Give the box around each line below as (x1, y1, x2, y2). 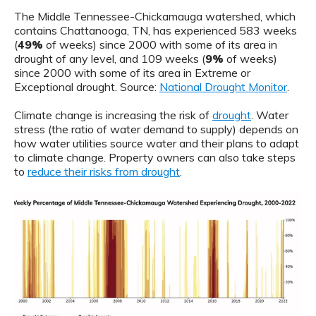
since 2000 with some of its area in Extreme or (14, 65, 250, 80)
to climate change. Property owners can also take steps (14, 150, 296, 164)
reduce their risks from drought (28, 164, 180, 178)
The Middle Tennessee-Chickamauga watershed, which (14, 8, 296, 23)
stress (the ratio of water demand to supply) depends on (14, 121, 298, 136)
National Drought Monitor (159, 79, 287, 94)
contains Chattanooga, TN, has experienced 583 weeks (14, 23, 297, 37)
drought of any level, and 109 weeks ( (14, 51, 205, 66)
